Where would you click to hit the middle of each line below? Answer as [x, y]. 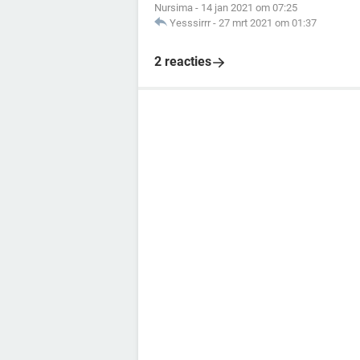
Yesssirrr [190, 23]
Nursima [174, 8]
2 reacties [183, 61]
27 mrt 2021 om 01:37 [268, 23]
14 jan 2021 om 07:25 [249, 8]
